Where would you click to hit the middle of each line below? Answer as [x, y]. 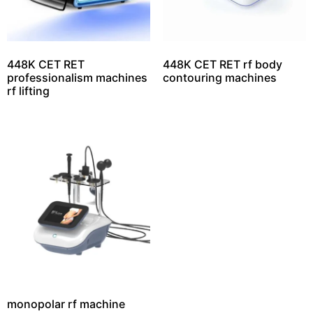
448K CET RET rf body [222, 65]
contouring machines [219, 78]
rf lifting [28, 91]
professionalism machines [77, 78]
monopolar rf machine [66, 304]
